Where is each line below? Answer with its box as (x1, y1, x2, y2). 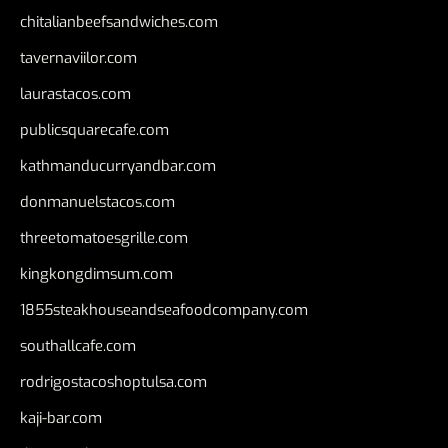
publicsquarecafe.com (20, 120, 169, 141)
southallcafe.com (20, 336, 136, 357)
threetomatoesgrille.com (20, 228, 188, 249)
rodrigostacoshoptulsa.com (20, 372, 207, 393)
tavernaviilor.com (20, 48, 137, 69)
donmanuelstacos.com (20, 192, 175, 213)
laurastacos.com (20, 84, 131, 105)
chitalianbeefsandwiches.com (20, 12, 218, 33)
